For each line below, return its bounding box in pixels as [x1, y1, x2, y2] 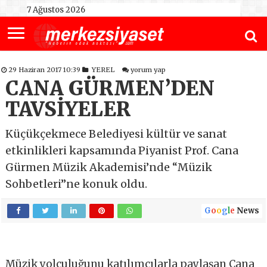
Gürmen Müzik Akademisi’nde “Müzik [5, 160, 213, 175]
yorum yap [131, 66, 166, 74]
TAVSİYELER [5, 97, 131, 122]
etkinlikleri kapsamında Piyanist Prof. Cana [5, 144, 239, 158]
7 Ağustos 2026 [26, 5, 85, 15]
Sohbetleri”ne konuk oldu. [5, 177, 148, 191]
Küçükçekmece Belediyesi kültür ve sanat [5, 127, 228, 141]
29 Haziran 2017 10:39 [8, 66, 83, 74]
